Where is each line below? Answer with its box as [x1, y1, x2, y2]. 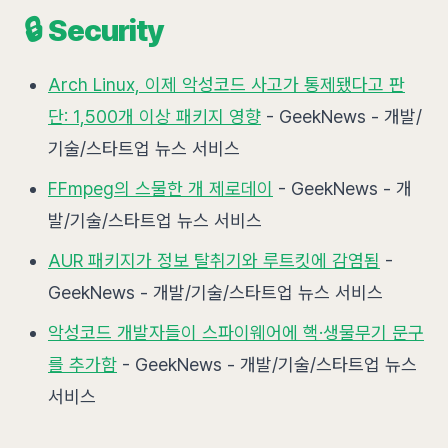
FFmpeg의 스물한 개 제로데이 [48, 178, 273, 199]
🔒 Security [24, 12, 164, 48]
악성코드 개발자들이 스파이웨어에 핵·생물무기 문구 [48, 322, 424, 343]
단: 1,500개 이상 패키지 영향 [48, 106, 261, 127]
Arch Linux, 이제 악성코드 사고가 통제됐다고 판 [48, 74, 405, 95]
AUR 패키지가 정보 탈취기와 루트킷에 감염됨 [48, 250, 380, 271]
